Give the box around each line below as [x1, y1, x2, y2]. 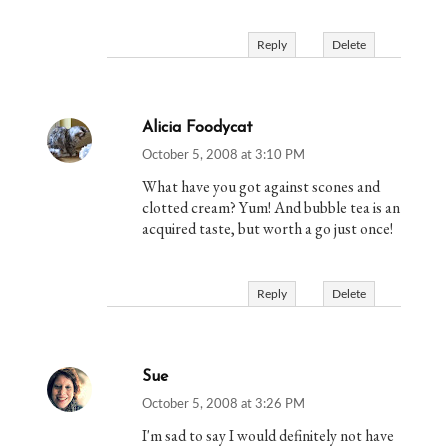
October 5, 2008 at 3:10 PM [142, 149, 306, 163]
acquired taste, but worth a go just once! [142, 218, 394, 240]
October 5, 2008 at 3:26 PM [142, 398, 306, 412]
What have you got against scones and [142, 176, 381, 198]
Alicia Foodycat [142, 120, 254, 137]
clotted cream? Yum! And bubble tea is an [142, 197, 401, 219]
